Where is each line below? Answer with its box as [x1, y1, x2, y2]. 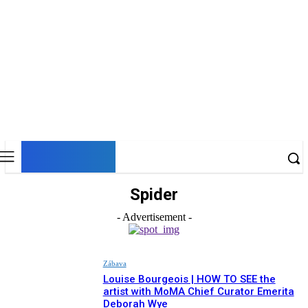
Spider [130, 185, 178, 204]
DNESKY [26, 142, 111, 168]
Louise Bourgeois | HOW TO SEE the [102, 273, 276, 285]
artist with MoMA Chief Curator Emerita [102, 285, 294, 298]
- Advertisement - [116, 211, 192, 223]
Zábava [102, 259, 126, 267]
